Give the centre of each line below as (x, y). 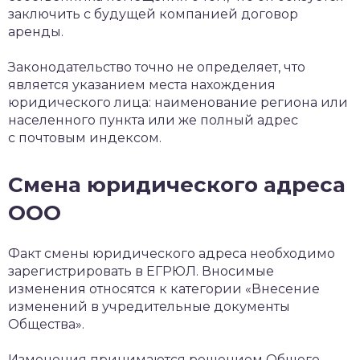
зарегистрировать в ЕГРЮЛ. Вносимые (141, 271)
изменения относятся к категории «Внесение (164, 288)
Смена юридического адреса (177, 184)
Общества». (46, 324)
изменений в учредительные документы (149, 306)
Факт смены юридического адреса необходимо (172, 253)
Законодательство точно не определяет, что (157, 67)
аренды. (36, 31)
